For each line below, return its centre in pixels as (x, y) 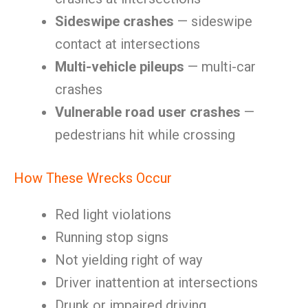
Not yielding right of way (129, 260)
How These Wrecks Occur (93, 178)
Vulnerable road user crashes (148, 112)
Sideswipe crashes (114, 21)
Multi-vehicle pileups (120, 67)
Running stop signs (112, 237)
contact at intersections (128, 44)
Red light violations (113, 214)
